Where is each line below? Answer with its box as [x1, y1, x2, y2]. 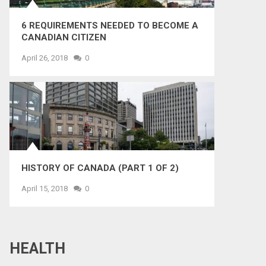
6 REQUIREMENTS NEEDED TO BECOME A [21, 20, 198, 31]
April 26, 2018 [21, 53, 68, 62]
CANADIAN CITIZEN [21, 32, 106, 43]
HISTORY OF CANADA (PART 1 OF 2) [21, 163, 179, 173]
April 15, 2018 [21, 184, 68, 193]
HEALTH [9, 240, 65, 257]
